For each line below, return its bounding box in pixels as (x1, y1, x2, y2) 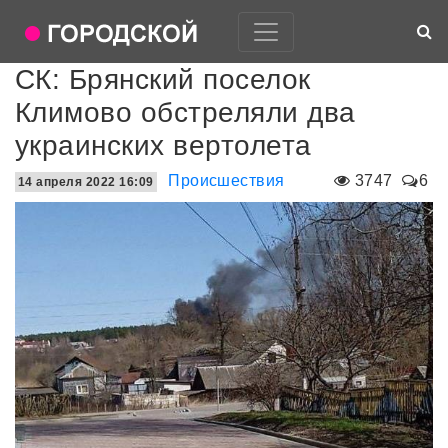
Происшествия (168, 172, 285, 189)
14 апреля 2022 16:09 (18, 175, 154, 189)
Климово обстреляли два (15, 97, 356, 128)
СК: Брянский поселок (15, 64, 311, 95)
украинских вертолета (15, 130, 312, 161)
